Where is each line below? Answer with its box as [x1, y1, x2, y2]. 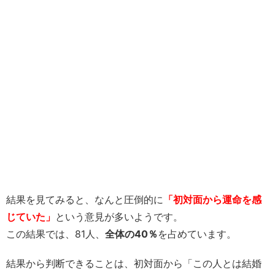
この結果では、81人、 [6, 228, 105, 240]
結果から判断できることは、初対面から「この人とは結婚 [6, 257, 261, 269]
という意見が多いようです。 [55, 211, 183, 223]
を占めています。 [158, 228, 236, 240]
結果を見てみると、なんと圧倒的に [6, 193, 163, 206]
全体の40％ [105, 228, 158, 240]
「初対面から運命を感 [163, 193, 261, 206]
